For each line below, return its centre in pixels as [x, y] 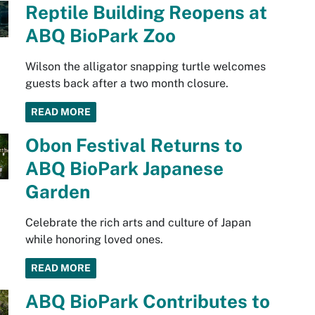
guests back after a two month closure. [127, 84]
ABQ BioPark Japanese [124, 169]
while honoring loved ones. [94, 240]
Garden [57, 192]
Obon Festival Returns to [134, 146]
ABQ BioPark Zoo [100, 36]
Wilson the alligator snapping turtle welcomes [145, 67]
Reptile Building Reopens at [146, 13]
